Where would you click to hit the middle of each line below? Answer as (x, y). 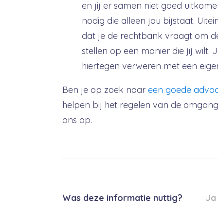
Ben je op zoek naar (105, 90)
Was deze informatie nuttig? (122, 198)
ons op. (77, 120)
